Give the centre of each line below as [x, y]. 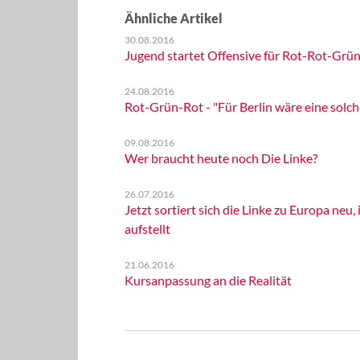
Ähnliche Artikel [173, 18]
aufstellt [147, 229]
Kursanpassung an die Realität [208, 280]
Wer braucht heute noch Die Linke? [221, 158]
